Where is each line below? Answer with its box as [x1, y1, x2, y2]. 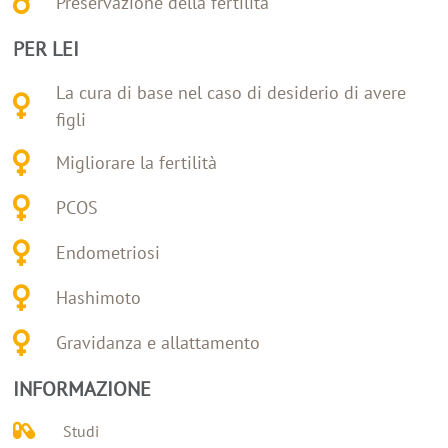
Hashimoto [55, 286, 141, 310]
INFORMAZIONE [13, 375, 152, 402]
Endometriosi [55, 241, 160, 265]
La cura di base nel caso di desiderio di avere [55, 80, 406, 104]
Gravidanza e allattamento [55, 331, 260, 355]
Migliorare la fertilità [55, 151, 217, 175]
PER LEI [13, 35, 80, 62]
